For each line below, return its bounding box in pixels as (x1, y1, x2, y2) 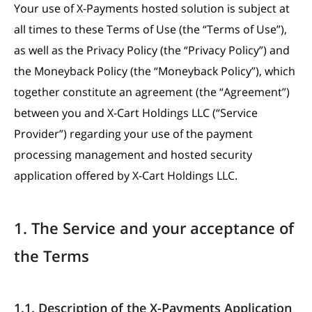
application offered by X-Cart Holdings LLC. (14, 168, 237, 183)
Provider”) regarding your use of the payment (14, 126, 253, 141)
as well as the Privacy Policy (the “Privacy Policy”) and (14, 42, 290, 58)
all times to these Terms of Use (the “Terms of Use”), (14, 22, 287, 37)
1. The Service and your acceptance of (14, 217, 294, 238)
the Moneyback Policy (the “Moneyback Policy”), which (14, 63, 295, 79)
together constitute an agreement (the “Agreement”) (14, 84, 290, 100)
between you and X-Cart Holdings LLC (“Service (14, 105, 258, 120)
